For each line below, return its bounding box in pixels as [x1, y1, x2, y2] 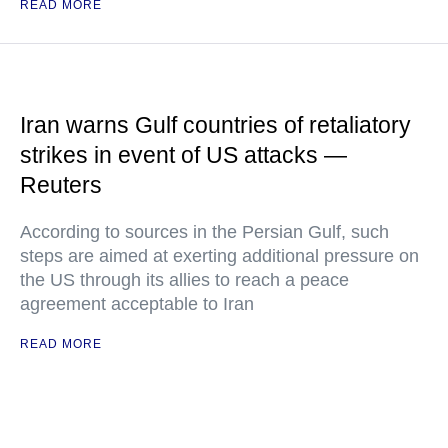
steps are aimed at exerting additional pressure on [20, 246, 419, 266]
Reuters [20, 172, 102, 198]
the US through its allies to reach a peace [20, 270, 349, 290]
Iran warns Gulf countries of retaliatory [20, 112, 411, 138]
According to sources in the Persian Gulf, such [20, 222, 389, 242]
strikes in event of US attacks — [20, 142, 347, 168]
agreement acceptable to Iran [20, 294, 254, 314]
